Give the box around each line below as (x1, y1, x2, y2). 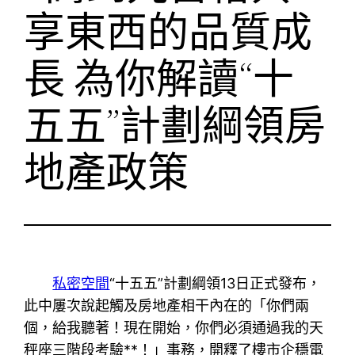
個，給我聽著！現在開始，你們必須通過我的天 (24, 319, 324, 336)
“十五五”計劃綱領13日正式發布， (109, 274, 322, 292)
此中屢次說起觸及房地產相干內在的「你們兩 (24, 296, 310, 314)
